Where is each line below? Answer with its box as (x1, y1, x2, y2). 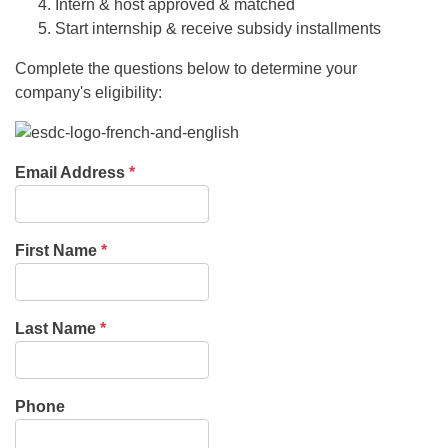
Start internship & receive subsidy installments (55, 20, 381, 37)
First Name (15, 242, 97, 259)
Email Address (15, 164, 125, 181)
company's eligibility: (15, 84, 162, 101)
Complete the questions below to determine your (15, 60, 357, 77)
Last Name (15, 320, 96, 337)
